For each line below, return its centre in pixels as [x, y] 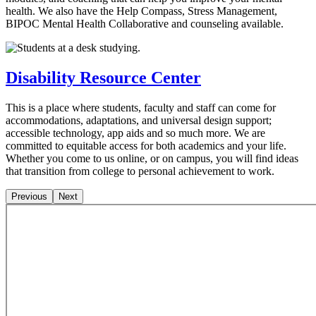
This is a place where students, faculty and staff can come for [141, 108]
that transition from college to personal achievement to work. [140, 171]
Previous [29, 197]
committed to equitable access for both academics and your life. [146, 146]
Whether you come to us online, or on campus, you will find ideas [152, 159]
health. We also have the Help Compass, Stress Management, [141, 11]
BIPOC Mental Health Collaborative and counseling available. [145, 24]
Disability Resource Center [103, 78]
